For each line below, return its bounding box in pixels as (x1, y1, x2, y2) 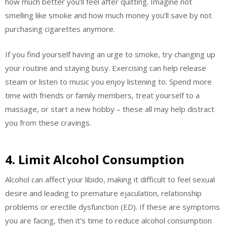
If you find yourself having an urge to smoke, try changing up (5, 49, 215, 59)
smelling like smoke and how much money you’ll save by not (5, 10, 212, 21)
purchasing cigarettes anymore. (5, 24, 115, 34)
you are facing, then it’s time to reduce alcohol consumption (5, 215, 212, 226)
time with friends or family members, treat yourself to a (5, 90, 200, 100)
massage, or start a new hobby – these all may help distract (5, 103, 214, 114)
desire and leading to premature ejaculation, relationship (5, 188, 202, 199)
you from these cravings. (5, 117, 91, 128)
